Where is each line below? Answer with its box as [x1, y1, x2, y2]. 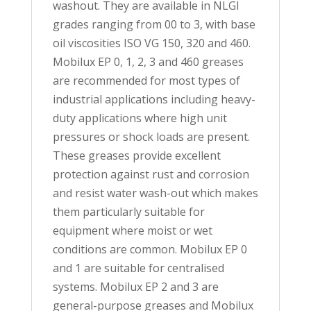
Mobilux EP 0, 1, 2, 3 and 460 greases [52, 54, 244, 70]
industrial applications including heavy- [52, 92, 255, 108]
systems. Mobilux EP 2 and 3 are [52, 279, 219, 295]
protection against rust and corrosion [52, 167, 249, 183]
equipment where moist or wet [52, 223, 212, 239]
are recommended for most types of [52, 73, 240, 89]
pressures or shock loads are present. [52, 129, 250, 145]
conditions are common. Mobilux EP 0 [52, 242, 247, 258]
